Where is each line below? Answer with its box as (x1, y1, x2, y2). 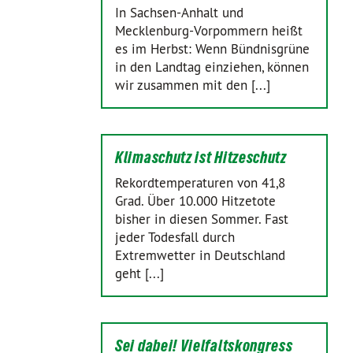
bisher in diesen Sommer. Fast (115, 210, 288, 228)
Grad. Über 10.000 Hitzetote (115, 192, 276, 210)
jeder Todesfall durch (115, 229, 235, 246)
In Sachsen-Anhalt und (115, 4, 243, 21)
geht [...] (115, 265, 164, 282)
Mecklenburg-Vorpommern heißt (115, 22, 303, 39)
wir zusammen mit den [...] (115, 76, 270, 94)
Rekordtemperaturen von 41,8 (115, 174, 285, 191)
